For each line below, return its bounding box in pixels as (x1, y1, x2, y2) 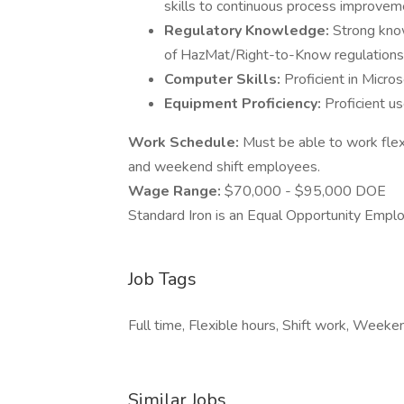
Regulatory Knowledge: (164, 21, 333, 41)
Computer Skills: (164, 69, 284, 89)
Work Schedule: (128, 133, 243, 152)
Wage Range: (128, 181, 225, 201)
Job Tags (128, 267, 197, 291)
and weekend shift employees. (128, 157, 320, 177)
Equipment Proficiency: (164, 94, 325, 114)
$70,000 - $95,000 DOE (225, 181, 386, 201)
